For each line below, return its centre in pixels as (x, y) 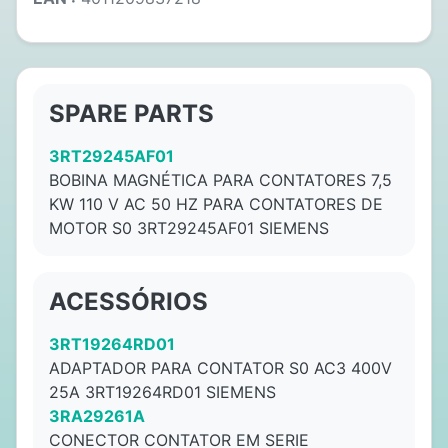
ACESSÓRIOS (128, 301)
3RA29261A (97, 416)
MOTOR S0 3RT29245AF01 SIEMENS (189, 228)
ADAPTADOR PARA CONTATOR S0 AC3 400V (220, 368)
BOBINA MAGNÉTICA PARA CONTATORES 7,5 (220, 180)
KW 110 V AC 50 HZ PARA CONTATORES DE (216, 204)
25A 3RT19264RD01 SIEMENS (162, 392)
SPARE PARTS (131, 113)
